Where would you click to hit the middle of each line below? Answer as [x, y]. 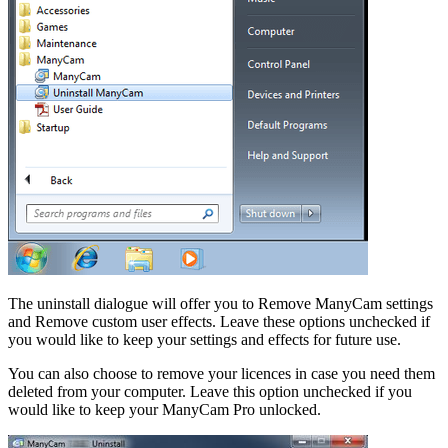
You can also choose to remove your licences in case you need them [221, 374]
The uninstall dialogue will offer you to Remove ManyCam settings [220, 304]
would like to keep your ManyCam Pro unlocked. [164, 410]
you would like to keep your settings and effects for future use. [204, 340]
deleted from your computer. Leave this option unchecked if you [210, 392]
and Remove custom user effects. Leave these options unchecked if [219, 322]
